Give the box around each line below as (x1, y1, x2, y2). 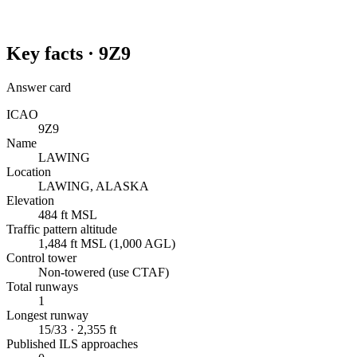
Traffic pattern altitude (6, 222, 117, 236)
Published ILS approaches (6, 336, 138, 351)
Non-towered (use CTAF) (38, 265, 169, 279)
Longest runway (6, 308, 88, 322)
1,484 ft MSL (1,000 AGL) (38, 236, 175, 250)
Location (6, 164, 51, 178)
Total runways (6, 279, 78, 293)
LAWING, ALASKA (38, 178, 149, 193)
